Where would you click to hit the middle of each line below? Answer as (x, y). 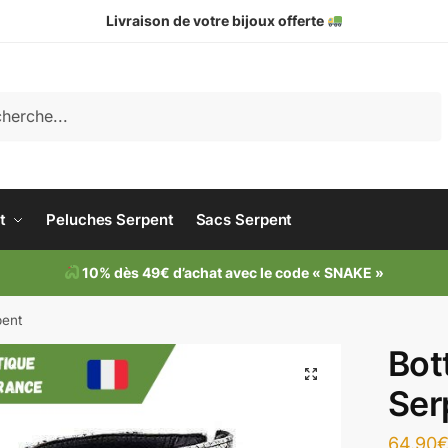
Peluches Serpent (110, 219)
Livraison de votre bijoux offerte (216, 20)
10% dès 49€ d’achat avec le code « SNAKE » (232, 272)
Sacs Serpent (244, 219)
